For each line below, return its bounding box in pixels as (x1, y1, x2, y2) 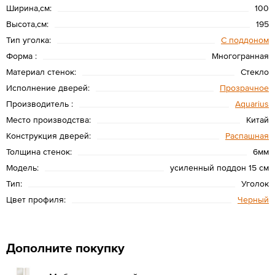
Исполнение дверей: (6, 82, 90, 93)
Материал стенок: (6, 66, 76, 77)
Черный (238, 194, 269, 204)
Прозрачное (220, 82, 269, 93)
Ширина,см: (6, 2, 52, 13)
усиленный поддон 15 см (170, 162, 269, 172)
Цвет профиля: (6, 194, 66, 204)
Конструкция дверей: (6, 130, 91, 141)
